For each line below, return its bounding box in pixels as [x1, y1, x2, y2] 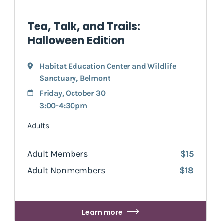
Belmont [79, 73, 110, 83]
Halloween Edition [27, 33, 125, 48]
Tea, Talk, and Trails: [27, 18, 140, 34]
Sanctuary [39, 73, 76, 83]
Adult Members [27, 148, 88, 159]
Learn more [82, 207, 123, 217]
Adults [27, 120, 49, 130]
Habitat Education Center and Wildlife [39, 61, 176, 71]
